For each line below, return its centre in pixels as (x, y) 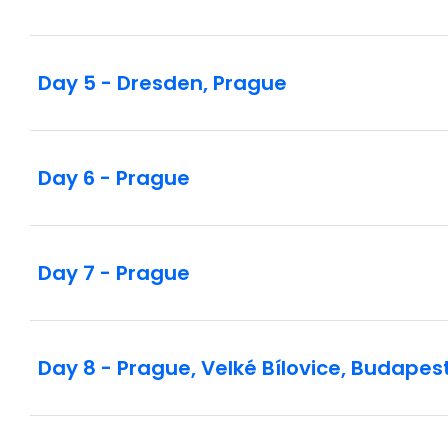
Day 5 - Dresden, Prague (162, 82)
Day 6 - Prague (114, 177)
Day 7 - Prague (114, 272)
